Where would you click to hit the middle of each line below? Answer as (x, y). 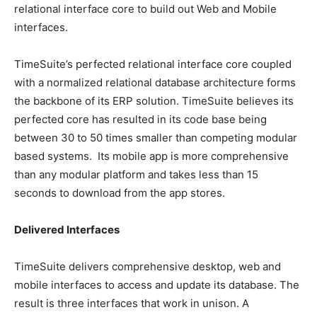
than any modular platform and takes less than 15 (136, 174)
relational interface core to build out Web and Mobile (145, 9)
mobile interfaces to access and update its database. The (157, 285)
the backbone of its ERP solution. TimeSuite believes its (154, 101)
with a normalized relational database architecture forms (155, 82)
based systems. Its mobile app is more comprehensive (151, 156)
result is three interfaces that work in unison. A (132, 303)
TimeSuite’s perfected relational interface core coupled (153, 64)
